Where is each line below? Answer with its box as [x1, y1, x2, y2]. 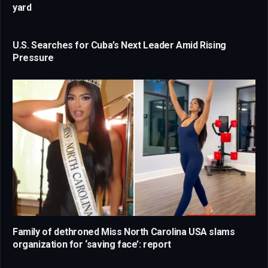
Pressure [13, 51, 54, 63]
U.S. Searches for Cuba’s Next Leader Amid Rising [13, 39, 226, 51]
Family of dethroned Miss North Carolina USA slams [13, 226, 235, 237]
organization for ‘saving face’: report [13, 238, 171, 250]
